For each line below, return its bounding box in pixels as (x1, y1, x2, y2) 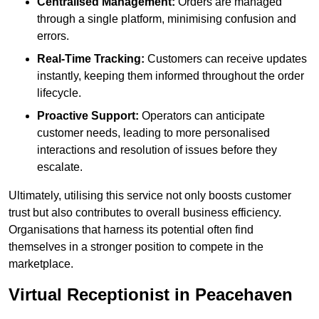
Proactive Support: (37, 110, 139, 122)
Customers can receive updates (145, 53, 307, 66)
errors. (37, 30, 69, 43)
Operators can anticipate (139, 110, 265, 122)
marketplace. (9, 258, 73, 271)
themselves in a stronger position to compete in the (9, 241, 263, 253)
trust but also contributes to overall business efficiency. (9, 206, 281, 219)
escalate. (37, 161, 83, 174)
